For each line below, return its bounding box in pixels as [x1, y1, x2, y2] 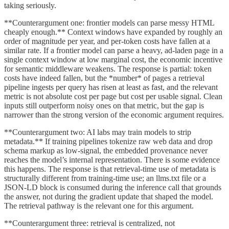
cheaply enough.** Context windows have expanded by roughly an [4, 27, 222, 36]
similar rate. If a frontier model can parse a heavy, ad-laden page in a [4, 45, 223, 55]
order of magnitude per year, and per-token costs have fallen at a [4, 36, 210, 45]
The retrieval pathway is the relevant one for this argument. [4, 201, 194, 210]
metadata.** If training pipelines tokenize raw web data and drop [4, 136, 213, 146]
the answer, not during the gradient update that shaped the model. [4, 192, 213, 201]
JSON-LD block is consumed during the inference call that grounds [4, 182, 221, 192]
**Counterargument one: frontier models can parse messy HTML [4, 18, 214, 27]
